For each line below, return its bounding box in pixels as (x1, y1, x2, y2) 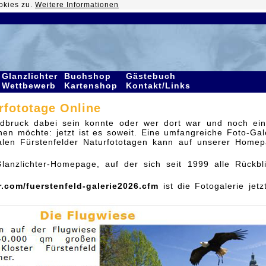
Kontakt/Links (126, 81, 194, 90)
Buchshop (64, 71, 111, 81)
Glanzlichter (2, 71, 58, 81)
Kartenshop (64, 81, 121, 90)
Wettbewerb (2, 81, 59, 90)
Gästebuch (126, 71, 176, 81)
